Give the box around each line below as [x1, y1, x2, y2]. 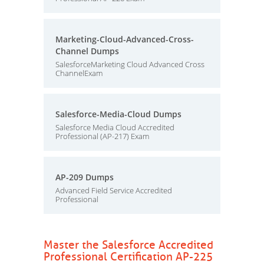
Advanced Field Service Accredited [55, 185, 172, 196]
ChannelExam [55, 68, 103, 78]
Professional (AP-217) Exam [55, 131, 149, 141]
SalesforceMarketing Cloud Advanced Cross [55, 59, 204, 70]
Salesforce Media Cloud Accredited [55, 122, 174, 133]
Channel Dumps [55, 45, 119, 57]
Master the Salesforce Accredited [44, 238, 213, 252]
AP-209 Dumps [55, 171, 114, 183]
